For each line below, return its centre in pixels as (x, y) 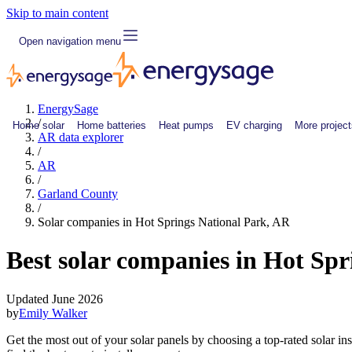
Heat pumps (186, 125)
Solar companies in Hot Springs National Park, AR (164, 222)
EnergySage (68, 109)
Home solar (38, 125)
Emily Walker (53, 313)
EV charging (254, 125)
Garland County (78, 194)
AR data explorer (81, 137)
